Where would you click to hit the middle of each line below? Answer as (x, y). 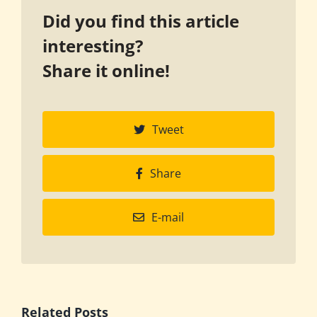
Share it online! (106, 70)
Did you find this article (141, 21)
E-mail (168, 217)
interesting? (93, 45)
